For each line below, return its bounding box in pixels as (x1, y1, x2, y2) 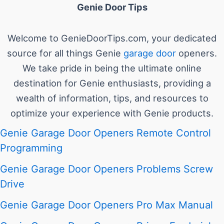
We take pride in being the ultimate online (22, 62, 201, 73)
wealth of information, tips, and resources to (15, 92, 208, 103)
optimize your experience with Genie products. (10, 107, 213, 118)
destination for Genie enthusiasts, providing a (13, 77, 211, 88)
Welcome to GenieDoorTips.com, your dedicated (7, 32, 216, 43)
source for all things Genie (7, 47, 123, 58)
